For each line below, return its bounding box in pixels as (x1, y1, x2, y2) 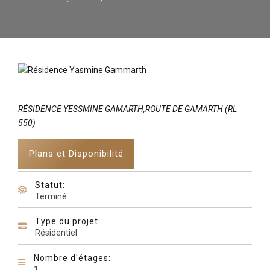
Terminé (35, 192, 67, 202)
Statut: (35, 180, 65, 190)
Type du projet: (35, 216, 101, 227)
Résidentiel (35, 228, 77, 238)
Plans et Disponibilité (28, 148, 124, 159)
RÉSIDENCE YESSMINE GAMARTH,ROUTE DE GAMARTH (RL (18, 104, 237, 114)
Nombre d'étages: (34, 253, 111, 263)
